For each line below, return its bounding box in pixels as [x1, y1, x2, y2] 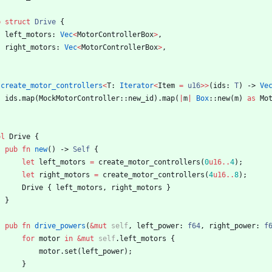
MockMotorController [39, 94, 120, 103]
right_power [209, 222, 256, 231]
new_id [128, 94, 154, 103]
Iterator [120, 81, 154, 90]
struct [5, 18, 30, 27]
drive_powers [35, 222, 86, 231]
